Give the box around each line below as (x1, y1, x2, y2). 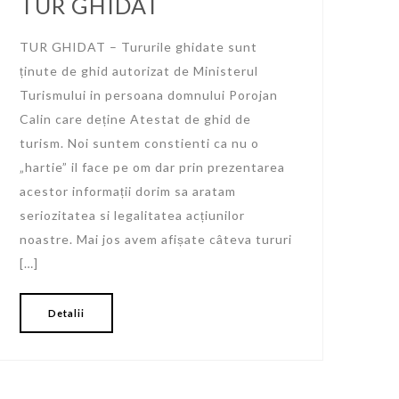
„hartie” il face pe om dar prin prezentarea (19, 159, 285, 175)
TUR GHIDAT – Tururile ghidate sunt (19, 39, 257, 55)
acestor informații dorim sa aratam (19, 183, 236, 199)
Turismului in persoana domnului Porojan (19, 87, 278, 103)
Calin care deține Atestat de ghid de (19, 111, 251, 127)
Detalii (47, 307, 85, 320)
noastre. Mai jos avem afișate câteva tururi (19, 232, 292, 248)
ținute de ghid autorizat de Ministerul (19, 63, 258, 79)
